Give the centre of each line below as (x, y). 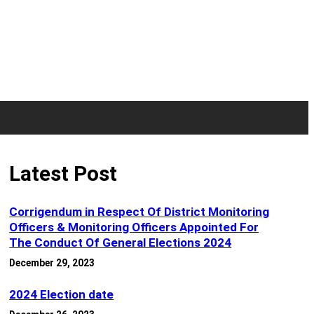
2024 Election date (62, 295)
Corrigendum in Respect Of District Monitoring (139, 212)
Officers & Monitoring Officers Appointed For (134, 227)
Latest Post (63, 174)
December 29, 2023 (52, 263)
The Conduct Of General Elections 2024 (121, 243)
